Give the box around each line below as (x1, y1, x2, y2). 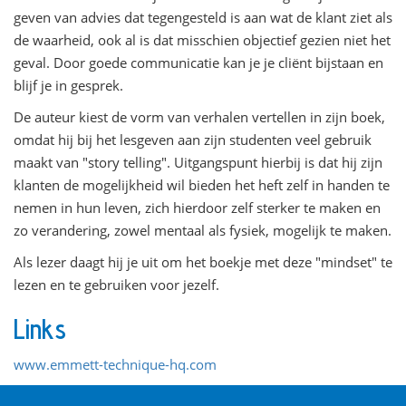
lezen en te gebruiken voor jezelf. (14, 275, 219, 294)
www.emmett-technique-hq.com (14, 354, 217, 373)
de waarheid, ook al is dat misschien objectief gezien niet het (14, 30, 391, 49)
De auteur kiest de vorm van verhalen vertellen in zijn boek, (14, 107, 385, 126)
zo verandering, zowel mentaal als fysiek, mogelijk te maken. (14, 220, 391, 239)
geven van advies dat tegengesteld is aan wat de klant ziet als (14, 7, 392, 26)
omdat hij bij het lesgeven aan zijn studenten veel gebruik (14, 130, 372, 149)
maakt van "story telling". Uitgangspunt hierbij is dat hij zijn (14, 152, 382, 171)
